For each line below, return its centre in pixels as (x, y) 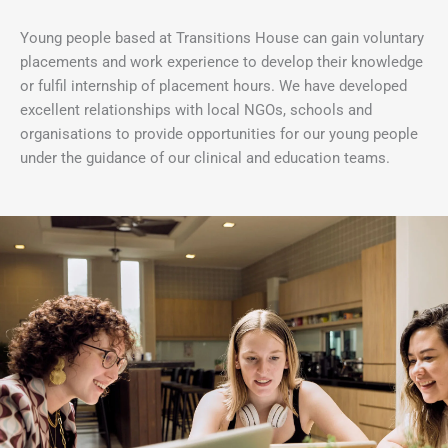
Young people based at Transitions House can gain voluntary (222, 38)
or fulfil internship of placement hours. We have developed (213, 86)
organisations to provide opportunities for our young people (219, 134)
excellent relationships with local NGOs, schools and (196, 110)
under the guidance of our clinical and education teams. (205, 158)
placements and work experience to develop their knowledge (221, 62)
